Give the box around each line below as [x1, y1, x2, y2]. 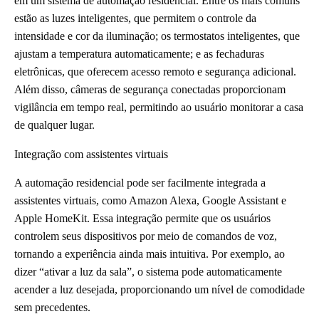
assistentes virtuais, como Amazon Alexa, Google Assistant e [14, 194, 286, 206]
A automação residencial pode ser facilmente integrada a [14, 176, 266, 189]
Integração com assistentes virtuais [14, 148, 168, 161]
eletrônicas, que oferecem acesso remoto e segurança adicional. [14, 66, 296, 78]
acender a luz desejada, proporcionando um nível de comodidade [14, 283, 305, 296]
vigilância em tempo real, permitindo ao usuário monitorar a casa [14, 101, 303, 114]
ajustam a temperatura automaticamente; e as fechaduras [14, 48, 264, 61]
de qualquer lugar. [14, 119, 95, 132]
